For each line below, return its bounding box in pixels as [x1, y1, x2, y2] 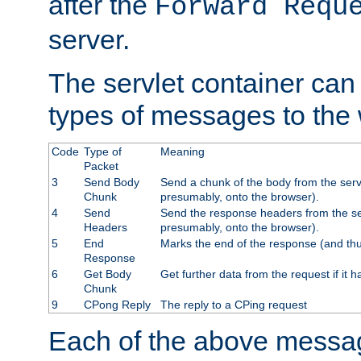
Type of [83, 145, 122, 159]
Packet [83, 160, 118, 173]
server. [48, 24, 130, 56]
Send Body [83, 176, 139, 189]
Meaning [160, 145, 205, 159]
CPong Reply [83, 298, 151, 312]
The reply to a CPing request [160, 298, 307, 312]
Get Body [83, 268, 131, 281]
